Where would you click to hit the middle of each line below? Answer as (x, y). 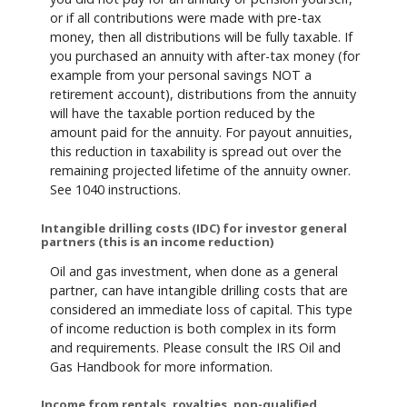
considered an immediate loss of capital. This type (201, 309)
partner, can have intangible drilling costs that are (199, 290)
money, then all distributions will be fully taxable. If (201, 37)
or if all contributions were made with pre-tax (186, 18)
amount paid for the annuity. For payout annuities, (201, 133)
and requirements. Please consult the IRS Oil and (195, 347)
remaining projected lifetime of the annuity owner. (200, 171)
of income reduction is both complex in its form (193, 328)
